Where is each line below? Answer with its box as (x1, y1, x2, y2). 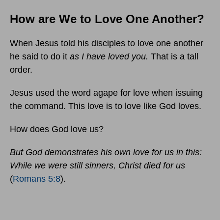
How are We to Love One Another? (10, 12, 204, 26)
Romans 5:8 (13, 174, 60, 184)
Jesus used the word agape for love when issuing (10, 88, 203, 98)
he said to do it (10, 52, 70, 62)
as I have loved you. (70, 52, 148, 62)
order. (10, 65, 35, 75)
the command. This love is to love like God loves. (10, 101, 201, 111)
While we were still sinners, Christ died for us (10, 161, 185, 171)
